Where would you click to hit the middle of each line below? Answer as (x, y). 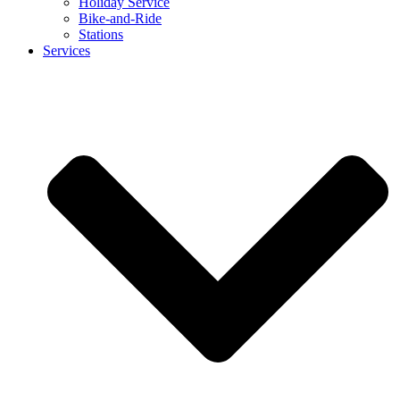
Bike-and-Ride (120, 18)
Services (67, 50)
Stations (101, 34)
